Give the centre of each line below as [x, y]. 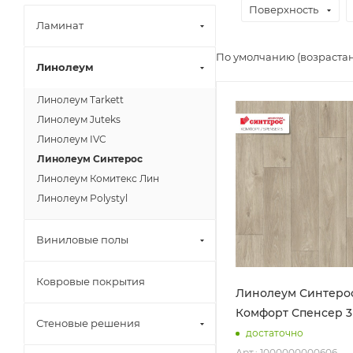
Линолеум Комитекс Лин [98, 178]
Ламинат [60, 25]
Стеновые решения [88, 323]
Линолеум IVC [72, 139]
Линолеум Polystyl [82, 198]
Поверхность [284, 9]
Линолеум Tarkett [80, 100]
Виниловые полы [82, 240]
